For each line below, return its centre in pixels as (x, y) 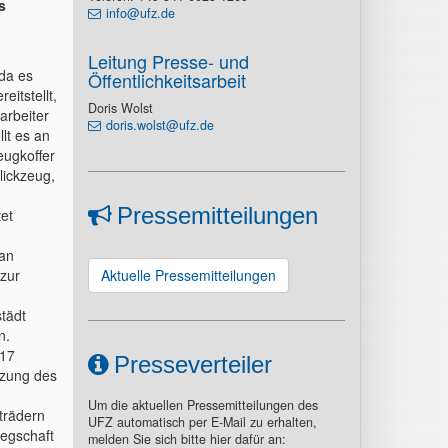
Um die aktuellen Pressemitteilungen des (202, 405)
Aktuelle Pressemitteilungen (188, 275)
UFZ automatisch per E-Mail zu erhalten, (202, 422)
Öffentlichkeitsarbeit (166, 80)
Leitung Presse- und (168, 61)
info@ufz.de (140, 13)
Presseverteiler (192, 364)
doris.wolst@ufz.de (159, 125)
